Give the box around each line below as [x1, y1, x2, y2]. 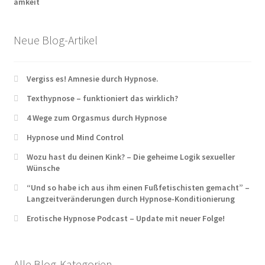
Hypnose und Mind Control [27, 132, 124, 143]
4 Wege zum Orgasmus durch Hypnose [27, 112, 167, 124]
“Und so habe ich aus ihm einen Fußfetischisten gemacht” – [27, 182, 250, 193]
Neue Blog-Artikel [13, 32, 98, 47]
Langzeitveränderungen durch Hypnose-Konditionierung [27, 193, 235, 205]
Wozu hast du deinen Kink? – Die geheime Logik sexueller [27, 151, 235, 163]
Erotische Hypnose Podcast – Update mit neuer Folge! [27, 213, 225, 224]
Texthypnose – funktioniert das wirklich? [27, 93, 179, 104]
